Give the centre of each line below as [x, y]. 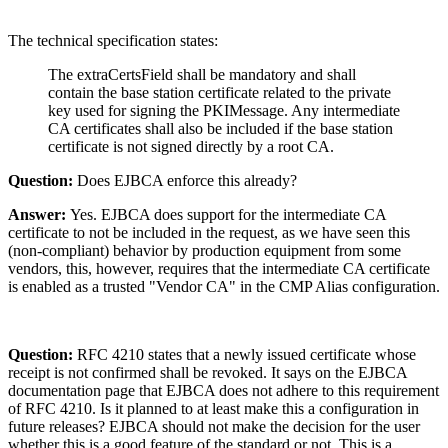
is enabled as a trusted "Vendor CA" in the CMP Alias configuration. [224, 287]
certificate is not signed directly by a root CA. [191, 147]
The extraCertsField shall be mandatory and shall [202, 75]
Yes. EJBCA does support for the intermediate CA [226, 215]
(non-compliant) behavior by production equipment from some [204, 251]
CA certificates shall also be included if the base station [220, 129]
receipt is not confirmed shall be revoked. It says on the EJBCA [207, 373]
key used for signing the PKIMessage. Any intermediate [224, 111]
